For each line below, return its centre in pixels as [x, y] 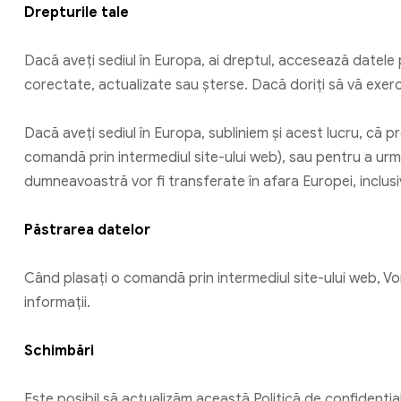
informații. [57, 302]
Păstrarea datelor [87, 230]
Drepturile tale [77, 12]
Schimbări [59, 350]
